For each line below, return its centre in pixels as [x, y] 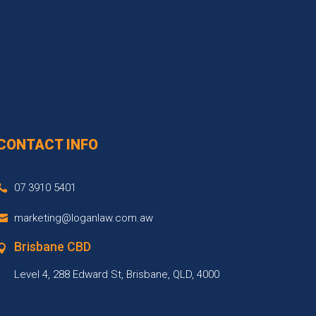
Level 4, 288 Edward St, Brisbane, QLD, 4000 [116, 274]
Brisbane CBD [52, 246]
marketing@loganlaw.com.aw [83, 218]
